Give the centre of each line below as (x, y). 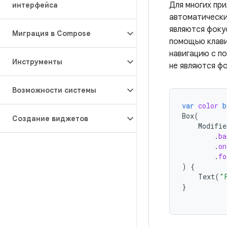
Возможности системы (54, 90)
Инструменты (37, 62)
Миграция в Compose (51, 33)
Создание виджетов (50, 119)
